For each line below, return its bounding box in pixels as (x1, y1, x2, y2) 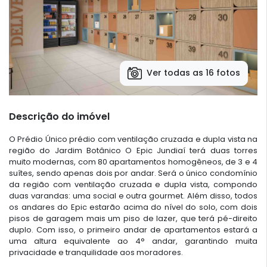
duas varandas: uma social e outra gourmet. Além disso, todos (9, 190, 257, 201)
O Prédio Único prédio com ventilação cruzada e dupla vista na (9, 133, 257, 145)
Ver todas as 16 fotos (147, 67, 240, 79)
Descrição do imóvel (9, 109, 110, 123)
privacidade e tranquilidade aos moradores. (9, 246, 183, 258)
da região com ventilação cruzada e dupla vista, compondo (9, 178, 257, 190)
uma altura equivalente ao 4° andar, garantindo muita (9, 235, 257, 247)
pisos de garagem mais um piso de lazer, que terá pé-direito (9, 212, 257, 224)
